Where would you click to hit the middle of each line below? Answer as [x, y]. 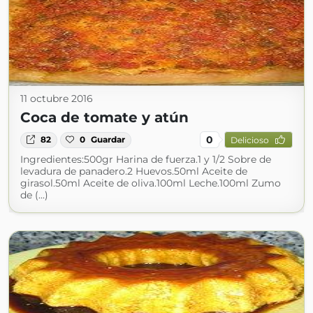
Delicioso [249, 140]
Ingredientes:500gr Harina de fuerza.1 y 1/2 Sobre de [146, 160]
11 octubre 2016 [57, 99]
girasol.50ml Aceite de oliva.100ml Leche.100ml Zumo [151, 183]
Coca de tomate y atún [104, 118]
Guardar [108, 140]
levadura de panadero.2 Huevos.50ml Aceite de [134, 172]
